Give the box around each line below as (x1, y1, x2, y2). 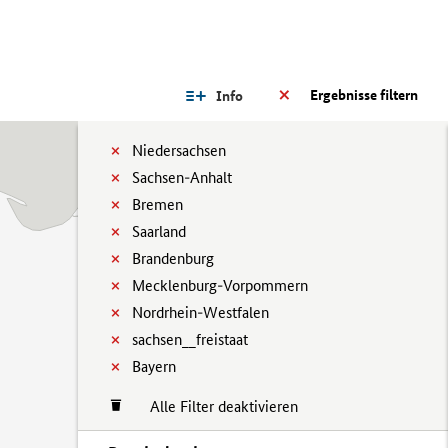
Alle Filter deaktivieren (130, 397, 298, 416)
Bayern (132, 357, 176, 376)
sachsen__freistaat (132, 330, 248, 349)
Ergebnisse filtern (310, 86, 418, 104)
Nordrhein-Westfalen (132, 303, 269, 322)
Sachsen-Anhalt (132, 168, 232, 187)
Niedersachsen (132, 141, 226, 160)
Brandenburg (132, 249, 214, 268)
